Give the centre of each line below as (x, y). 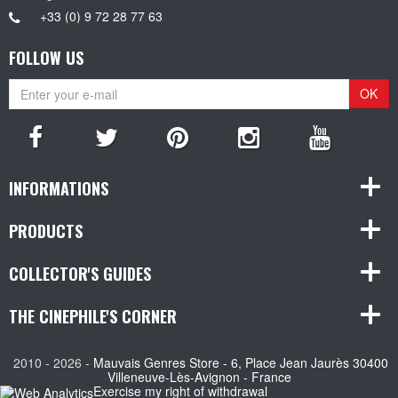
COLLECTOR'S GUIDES (80, 273)
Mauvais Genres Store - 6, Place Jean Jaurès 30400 (241, 362)
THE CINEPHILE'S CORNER (93, 316)
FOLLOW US (46, 57)
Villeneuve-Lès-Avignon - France (199, 376)
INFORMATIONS (59, 188)
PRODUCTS (46, 231)
